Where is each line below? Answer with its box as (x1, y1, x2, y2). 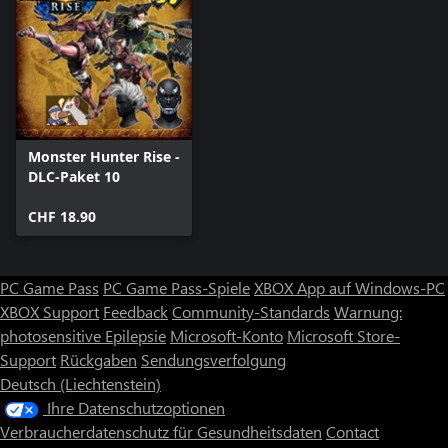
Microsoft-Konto (170, 324, 283, 346)
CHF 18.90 (28, 206, 96, 226)
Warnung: (334, 300, 402, 322)
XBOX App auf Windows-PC (254, 276, 445, 298)
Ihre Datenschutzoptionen (47, 396, 225, 418)
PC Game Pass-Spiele (103, 276, 250, 298)
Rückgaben (60, 348, 137, 370)
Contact (326, 420, 379, 442)
